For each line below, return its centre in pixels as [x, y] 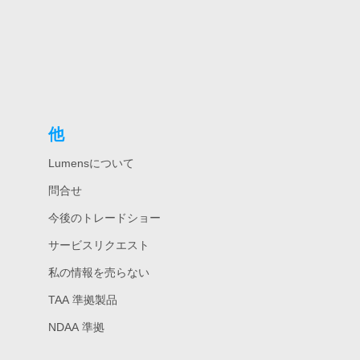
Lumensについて [91, 163]
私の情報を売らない [98, 272]
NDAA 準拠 [76, 327]
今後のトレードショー [104, 218]
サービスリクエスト [98, 245]
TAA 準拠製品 [82, 300]
